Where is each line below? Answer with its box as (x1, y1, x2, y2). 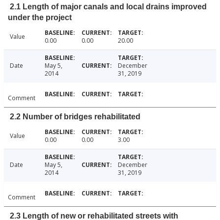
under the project (8, 13, 72, 22)
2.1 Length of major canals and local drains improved (10, 2, 207, 11)
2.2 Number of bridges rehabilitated (10, 112, 140, 121)
